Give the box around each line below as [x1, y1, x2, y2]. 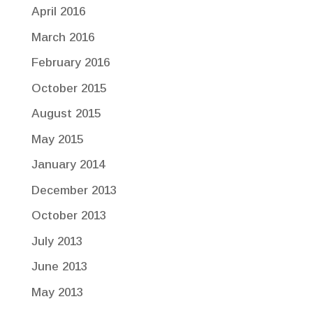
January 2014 [31, 158, 105, 172]
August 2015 [31, 107, 101, 121]
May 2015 [31, 132, 83, 146]
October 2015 [31, 81, 106, 95]
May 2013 [31, 285, 83, 299]
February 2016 [31, 56, 110, 70]
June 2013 [31, 260, 87, 274]
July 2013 [31, 234, 82, 248]
